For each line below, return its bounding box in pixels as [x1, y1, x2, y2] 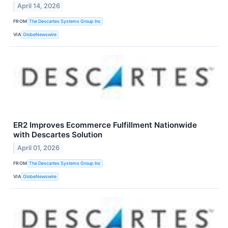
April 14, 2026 [17, 2, 61, 10]
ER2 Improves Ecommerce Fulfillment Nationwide [13, 120, 197, 130]
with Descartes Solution [13, 130, 102, 140]
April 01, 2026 [17, 144, 60, 152]
